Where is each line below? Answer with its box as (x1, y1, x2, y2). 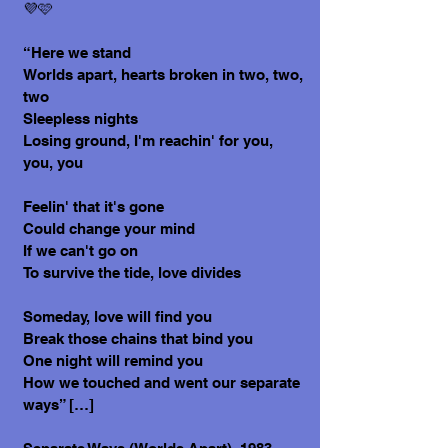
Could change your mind (23, 220, 195, 237)
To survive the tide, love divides (23, 264, 241, 281)
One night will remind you (23, 352, 203, 369)
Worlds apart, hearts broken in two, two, (23, 66, 303, 83)
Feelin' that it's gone (23, 198, 164, 215)
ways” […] (23, 396, 94, 413)
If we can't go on (23, 242, 138, 259)
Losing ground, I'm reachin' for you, (23, 132, 273, 149)
